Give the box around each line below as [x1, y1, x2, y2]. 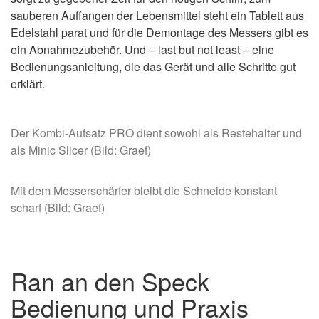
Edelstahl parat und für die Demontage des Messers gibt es [11, 24, 308, 41]
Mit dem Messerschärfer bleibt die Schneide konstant [11, 182, 277, 199]
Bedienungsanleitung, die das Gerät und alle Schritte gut [11, 58, 296, 75]
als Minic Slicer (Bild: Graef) [11, 142, 151, 158]
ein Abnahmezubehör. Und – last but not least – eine [11, 41, 274, 58]
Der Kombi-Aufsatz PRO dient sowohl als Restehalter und [11, 125, 302, 141]
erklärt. [11, 75, 45, 92]
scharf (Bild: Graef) [11, 199, 105, 216]
